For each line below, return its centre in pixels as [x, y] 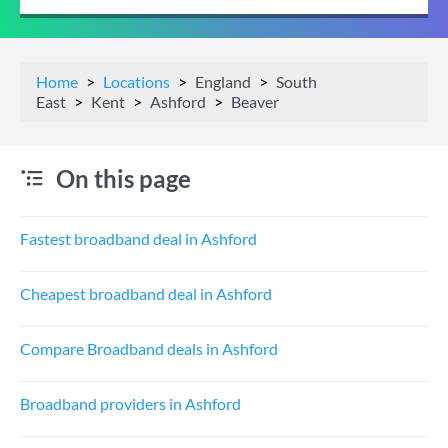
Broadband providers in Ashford [130, 403]
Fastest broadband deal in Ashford [138, 238]
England [223, 81]
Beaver [255, 101]
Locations [136, 81]
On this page [123, 178]
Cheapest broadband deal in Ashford [146, 293]
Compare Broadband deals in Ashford [149, 348]
